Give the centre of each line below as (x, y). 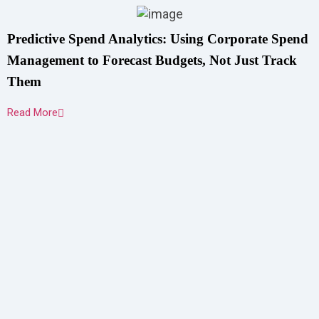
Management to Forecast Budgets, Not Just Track (152, 60)
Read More (32, 113)
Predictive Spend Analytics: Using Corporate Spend (158, 39)
